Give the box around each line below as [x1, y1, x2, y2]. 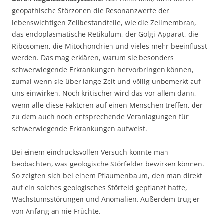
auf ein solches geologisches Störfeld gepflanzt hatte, [12, 183, 187, 192]
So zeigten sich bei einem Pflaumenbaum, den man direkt [12, 171, 202, 180]
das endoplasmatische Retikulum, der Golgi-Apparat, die [12, 29, 198, 39]
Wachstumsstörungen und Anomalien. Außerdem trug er [12, 194, 200, 204]
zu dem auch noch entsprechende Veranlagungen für [12, 112, 189, 121]
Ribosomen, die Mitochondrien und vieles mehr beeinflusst [12, 41, 207, 51]
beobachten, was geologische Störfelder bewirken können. [12, 159, 204, 168]
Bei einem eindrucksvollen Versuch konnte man [12, 147, 168, 157]
